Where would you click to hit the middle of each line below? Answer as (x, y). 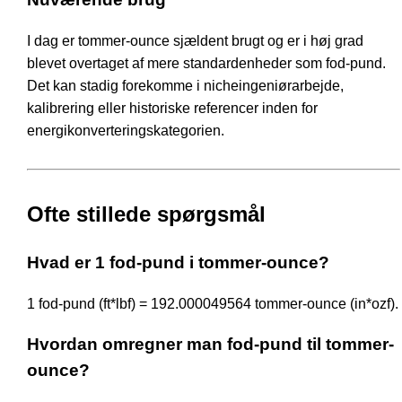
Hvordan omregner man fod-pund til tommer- (210, 345)
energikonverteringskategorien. (126, 130)
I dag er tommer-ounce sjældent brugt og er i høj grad (195, 40)
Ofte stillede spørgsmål (146, 214)
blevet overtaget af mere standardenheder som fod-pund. (206, 63)
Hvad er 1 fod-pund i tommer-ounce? (178, 262)
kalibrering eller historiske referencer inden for (172, 108)
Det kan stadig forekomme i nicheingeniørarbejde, (185, 85)
